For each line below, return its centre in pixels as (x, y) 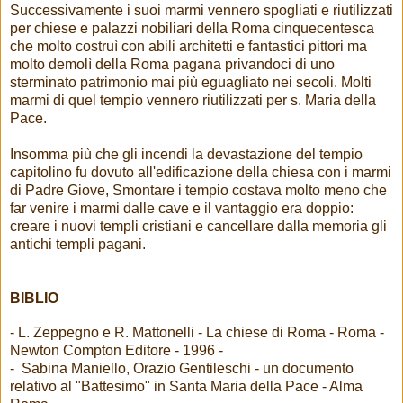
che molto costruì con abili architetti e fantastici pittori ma (188, 46)
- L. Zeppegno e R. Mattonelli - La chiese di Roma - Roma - (197, 332)
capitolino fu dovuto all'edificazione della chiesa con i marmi (201, 172)
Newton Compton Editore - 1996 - (116, 350)
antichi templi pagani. (78, 244)
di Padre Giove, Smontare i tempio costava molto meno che (198, 190)
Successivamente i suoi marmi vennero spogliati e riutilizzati (201, 10)
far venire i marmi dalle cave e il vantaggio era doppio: (182, 208)
